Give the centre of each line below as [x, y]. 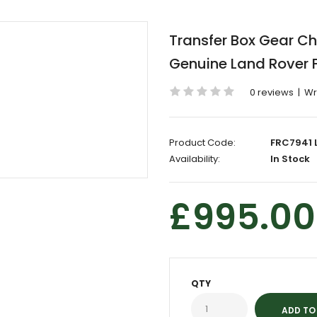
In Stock [289, 159]
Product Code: [202, 143]
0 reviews [272, 92]
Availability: [195, 159]
